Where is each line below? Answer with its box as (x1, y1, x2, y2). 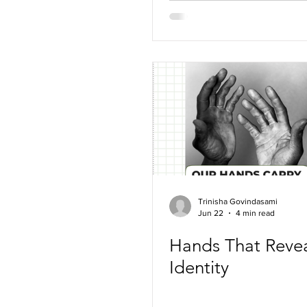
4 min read (236, 208, 275, 218)
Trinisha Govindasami (198, 197, 278, 206)
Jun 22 (198, 208, 223, 218)
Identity (169, 257, 229, 278)
